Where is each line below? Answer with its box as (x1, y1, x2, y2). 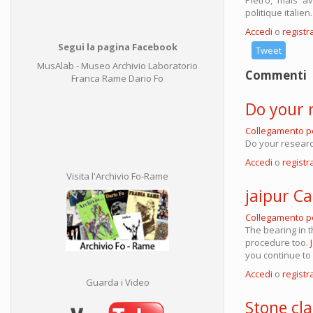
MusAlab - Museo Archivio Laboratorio (37, 59, 198, 72)
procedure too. (245, 235, 310, 249)
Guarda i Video (85, 276, 150, 289)
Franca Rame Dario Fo (71, 72, 163, 85)
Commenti (245, 66, 307, 83)
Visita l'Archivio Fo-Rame (66, 170, 168, 182)
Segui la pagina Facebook (57, 41, 177, 53)
